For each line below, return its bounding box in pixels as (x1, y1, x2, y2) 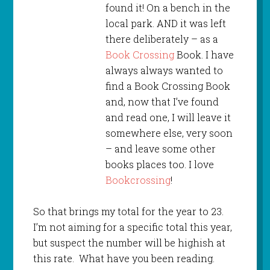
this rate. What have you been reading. (33, 252, 215, 265)
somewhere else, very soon (105, 127, 233, 140)
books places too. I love (105, 158, 214, 171)
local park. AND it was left (105, 17, 226, 30)
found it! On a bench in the (105, 1, 230, 14)
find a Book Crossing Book (105, 80, 230, 93)
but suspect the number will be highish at (33, 236, 225, 250)
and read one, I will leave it (105, 111, 231, 124)
